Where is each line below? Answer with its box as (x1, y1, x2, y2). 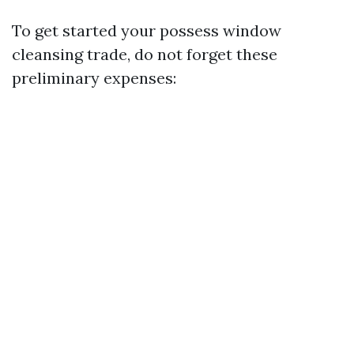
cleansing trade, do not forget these (12, 44, 277, 64)
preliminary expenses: (12, 68, 176, 88)
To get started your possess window (12, 21, 281, 40)
